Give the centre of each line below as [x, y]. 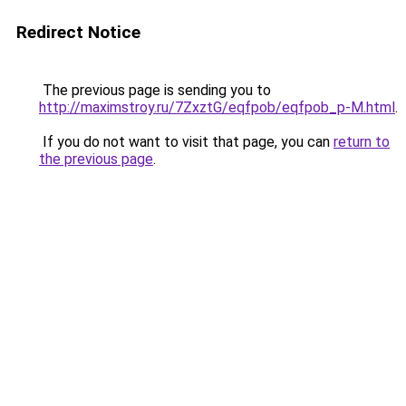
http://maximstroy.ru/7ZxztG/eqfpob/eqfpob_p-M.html [217, 107]
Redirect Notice [78, 32]
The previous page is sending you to [155, 90]
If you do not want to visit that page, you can [186, 142]
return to [362, 142]
